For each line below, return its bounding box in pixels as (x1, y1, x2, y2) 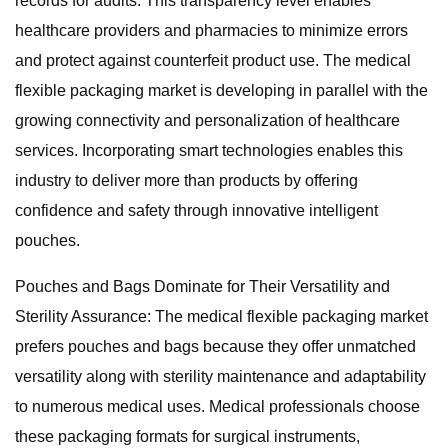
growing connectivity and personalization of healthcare (15, 112, 400, 129)
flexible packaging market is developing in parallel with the (15, 82, 428, 99)
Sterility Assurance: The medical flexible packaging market (15, 308, 428, 325)
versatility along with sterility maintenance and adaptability (15, 368, 426, 385)
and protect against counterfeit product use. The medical (15, 52, 411, 69)
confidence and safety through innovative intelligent (15, 202, 378, 219)
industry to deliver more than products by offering (15, 172, 358, 189)
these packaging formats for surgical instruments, (15, 428, 360, 445)
